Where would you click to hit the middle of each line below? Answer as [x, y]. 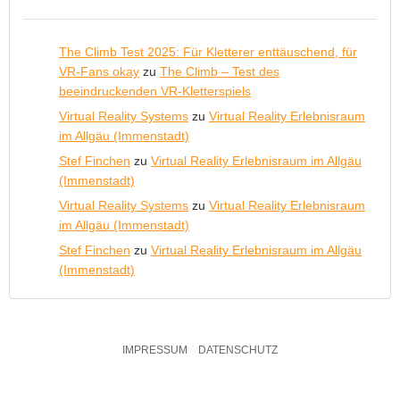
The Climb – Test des [220, 71]
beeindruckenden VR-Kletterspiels [155, 91]
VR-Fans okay [99, 71]
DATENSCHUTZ [238, 350]
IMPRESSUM [155, 350]
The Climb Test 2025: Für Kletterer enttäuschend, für [208, 52]
